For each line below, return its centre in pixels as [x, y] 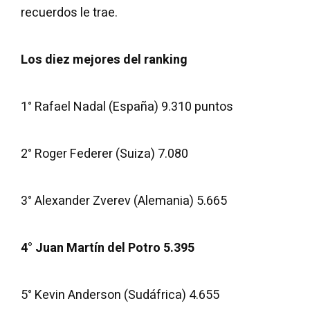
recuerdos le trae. [69, 13]
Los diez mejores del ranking [104, 60]
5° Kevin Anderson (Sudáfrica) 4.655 [120, 295]
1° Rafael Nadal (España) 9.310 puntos [127, 107]
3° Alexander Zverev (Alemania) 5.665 [124, 201]
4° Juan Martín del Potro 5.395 [108, 248]
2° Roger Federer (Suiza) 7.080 [104, 154]
